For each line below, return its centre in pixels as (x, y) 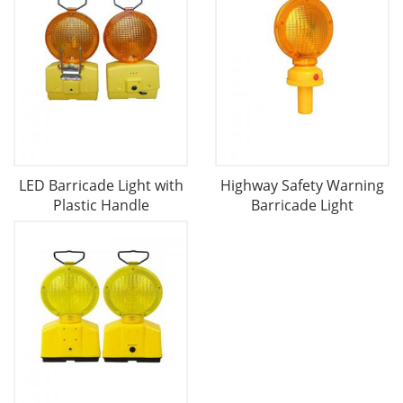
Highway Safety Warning (302, 186)
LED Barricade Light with (101, 186)
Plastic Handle (101, 206)
